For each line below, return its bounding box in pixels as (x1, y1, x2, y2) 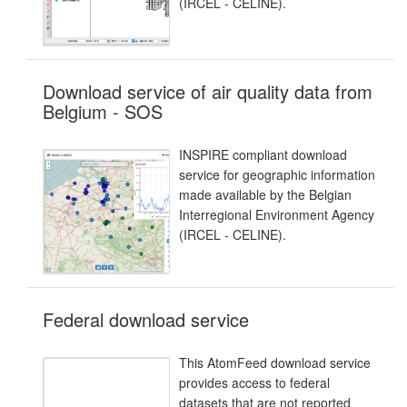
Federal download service (43, 305, 249, 333)
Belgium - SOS (43, 98, 163, 124)
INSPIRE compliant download (179, 145, 347, 164)
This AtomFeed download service (179, 352, 371, 372)
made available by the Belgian (179, 185, 352, 203)
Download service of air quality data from (43, 78, 372, 104)
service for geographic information (179, 165, 375, 184)
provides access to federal (179, 372, 330, 392)
